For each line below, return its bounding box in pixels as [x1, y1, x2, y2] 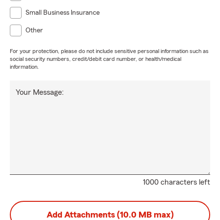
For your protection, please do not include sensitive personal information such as [10, 48, 209, 54]
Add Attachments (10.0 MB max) [46, 210, 174, 219]
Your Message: [16, 88, 64, 96]
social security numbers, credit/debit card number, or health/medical [10, 56, 181, 62]
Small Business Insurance [26, 9, 100, 16]
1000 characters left [143, 178, 210, 186]
